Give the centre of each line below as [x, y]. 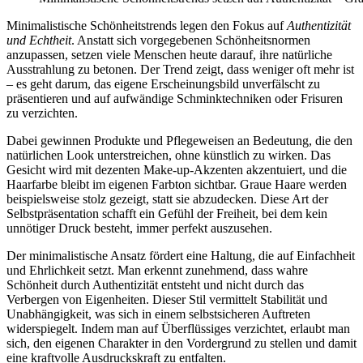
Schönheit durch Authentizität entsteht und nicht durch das [155, 285]
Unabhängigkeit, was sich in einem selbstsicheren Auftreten [158, 314]
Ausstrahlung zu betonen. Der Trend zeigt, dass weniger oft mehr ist [180, 70]
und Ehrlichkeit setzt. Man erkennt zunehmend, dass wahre [157, 271]
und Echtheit [39, 41]
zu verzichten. [42, 113]
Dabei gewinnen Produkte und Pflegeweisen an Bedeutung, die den [179, 141]
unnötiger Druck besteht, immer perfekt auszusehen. [139, 228]
